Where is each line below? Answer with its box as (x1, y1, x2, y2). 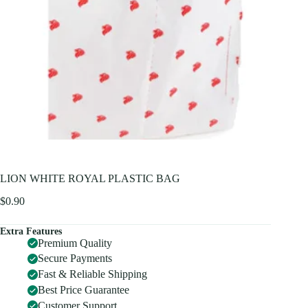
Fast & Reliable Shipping (38, 268, 147, 280)
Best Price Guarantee (38, 284, 129, 296)
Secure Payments (38, 252, 112, 265)
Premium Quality (38, 236, 112, 249)
